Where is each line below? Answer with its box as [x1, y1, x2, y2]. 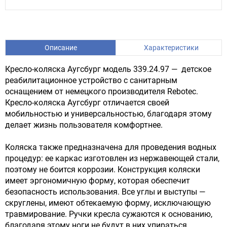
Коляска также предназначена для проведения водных [5, 142, 216, 152]
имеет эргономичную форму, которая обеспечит [5, 175, 190, 185]
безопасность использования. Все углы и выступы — [5, 186, 205, 197]
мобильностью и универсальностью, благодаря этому [5, 108, 212, 119]
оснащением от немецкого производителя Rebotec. [5, 86, 198, 96]
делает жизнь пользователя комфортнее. [5, 120, 163, 130]
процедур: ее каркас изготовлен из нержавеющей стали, [5, 153, 219, 163]
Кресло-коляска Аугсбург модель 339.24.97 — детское [5, 64, 211, 74]
